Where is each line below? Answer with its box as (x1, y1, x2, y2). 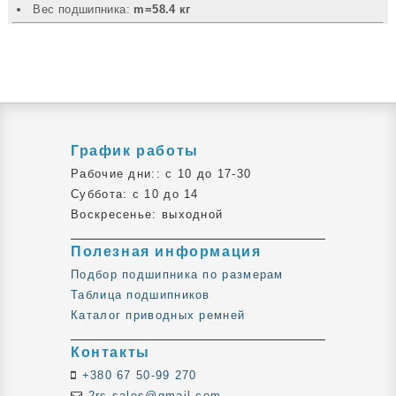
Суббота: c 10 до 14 (71, 187, 199, 202)
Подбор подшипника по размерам (71, 268, 284, 282)
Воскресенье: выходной (71, 208, 224, 222)
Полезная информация (71, 244, 262, 260)
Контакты (71, 345, 150, 361)
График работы (71, 143, 199, 159)
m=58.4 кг (133, 3, 191, 17)
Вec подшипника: (33, 3, 134, 17)
